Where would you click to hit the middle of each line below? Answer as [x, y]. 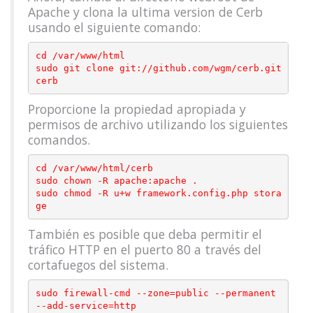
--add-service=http [86, 305]
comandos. [59, 140]
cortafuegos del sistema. [98, 265]
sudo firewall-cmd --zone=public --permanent [155, 293]
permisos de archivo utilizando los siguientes [158, 124]
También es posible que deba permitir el [145, 234]
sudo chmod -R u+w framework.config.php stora [158, 193]
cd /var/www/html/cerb [94, 168]
